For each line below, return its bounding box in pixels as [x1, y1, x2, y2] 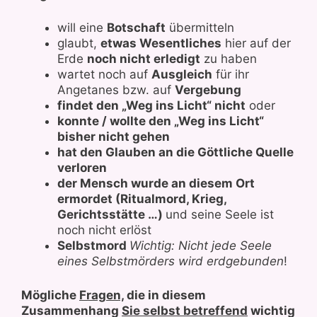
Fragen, [79, 287, 124, 302]
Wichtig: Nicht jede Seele [129, 238, 272, 253]
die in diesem [124, 287, 206, 302]
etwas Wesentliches [100, 36, 221, 50]
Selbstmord [57, 238, 127, 253]
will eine [57, 21, 107, 35]
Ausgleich [151, 67, 212, 81]
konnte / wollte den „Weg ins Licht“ [57, 114, 264, 128]
